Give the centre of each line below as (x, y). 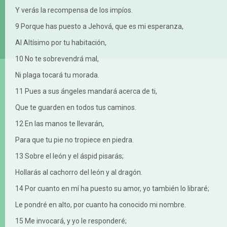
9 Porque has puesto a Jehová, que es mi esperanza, (99, 26)
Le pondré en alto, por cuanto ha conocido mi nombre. (101, 204)
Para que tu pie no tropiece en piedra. (74, 140)
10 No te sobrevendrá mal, (57, 59)
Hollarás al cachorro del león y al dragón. (79, 172)
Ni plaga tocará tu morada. (57, 75)
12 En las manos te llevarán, (60, 123)
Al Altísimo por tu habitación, (61, 42)
